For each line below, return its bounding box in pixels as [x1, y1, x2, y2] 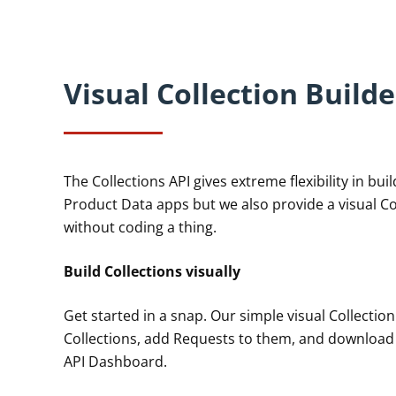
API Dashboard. [63, 351, 167, 371]
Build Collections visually [63, 261, 240, 281]
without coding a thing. [63, 217, 217, 237]
